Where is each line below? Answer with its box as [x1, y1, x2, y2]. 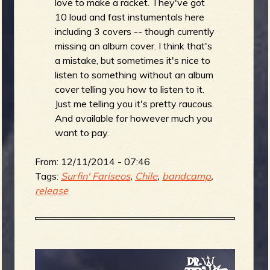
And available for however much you [55, 112, 213, 125]
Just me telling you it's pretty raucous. [55, 98, 215, 110]
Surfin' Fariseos [61, 170, 131, 183]
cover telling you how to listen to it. [55, 83, 205, 96]
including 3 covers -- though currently [55, 25, 215, 38]
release [35, 184, 69, 197]
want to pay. [55, 127, 110, 139]
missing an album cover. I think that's [55, 40, 213, 52]
